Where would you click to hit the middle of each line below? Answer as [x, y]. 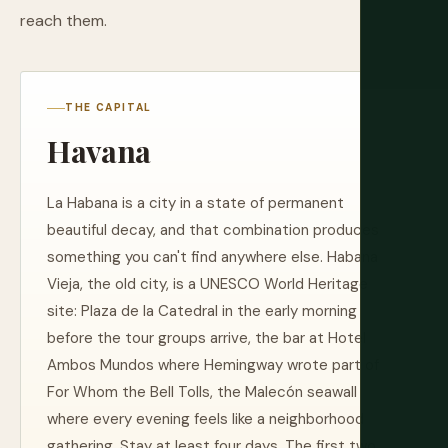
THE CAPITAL [109, 107]
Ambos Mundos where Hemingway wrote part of [213, 365]
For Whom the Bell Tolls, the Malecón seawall [202, 392]
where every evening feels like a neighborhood [205, 419]
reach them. [63, 20]
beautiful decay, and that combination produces [213, 230]
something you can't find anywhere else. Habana [212, 257]
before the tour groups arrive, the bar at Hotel [206, 338]
